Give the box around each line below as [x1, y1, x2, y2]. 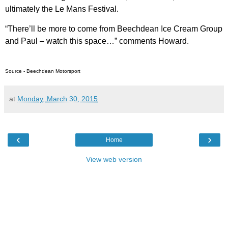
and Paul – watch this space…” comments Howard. [5, 36, 189, 45]
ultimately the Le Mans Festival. [5, 4, 119, 13]
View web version [86, 155, 142, 163]
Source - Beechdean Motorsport [5, 68, 80, 74]
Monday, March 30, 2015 [17, 94, 98, 103]
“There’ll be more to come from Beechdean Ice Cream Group [5, 24, 222, 33]
